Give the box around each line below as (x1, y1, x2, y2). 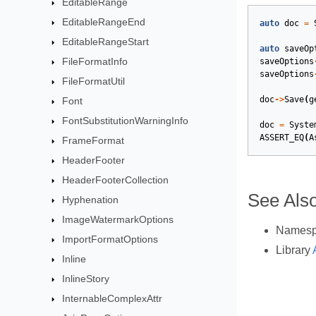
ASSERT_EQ (260, 133, 304, 143)
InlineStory (62, 273, 110, 284)
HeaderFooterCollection (62, 174, 169, 186)
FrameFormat (62, 135, 125, 146)
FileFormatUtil (62, 75, 126, 87)
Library (276, 244, 312, 257)
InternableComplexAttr (62, 293, 163, 304)
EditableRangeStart (62, 36, 150, 47)
